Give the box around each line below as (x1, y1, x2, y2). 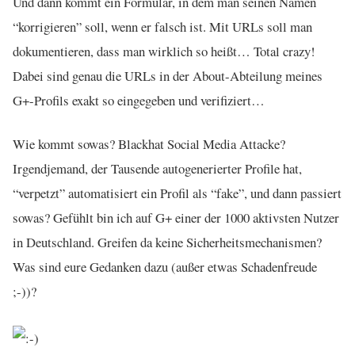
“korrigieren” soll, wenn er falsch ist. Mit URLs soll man (13, 17, 312, 36)
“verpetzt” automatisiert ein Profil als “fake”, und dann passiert (13, 183, 342, 202)
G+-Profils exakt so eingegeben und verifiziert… (13, 90, 265, 109)
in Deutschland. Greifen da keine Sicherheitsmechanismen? (13, 232, 322, 251)
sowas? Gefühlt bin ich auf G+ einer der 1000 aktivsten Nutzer (13, 208, 339, 227)
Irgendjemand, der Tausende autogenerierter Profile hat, (13, 158, 302, 177)
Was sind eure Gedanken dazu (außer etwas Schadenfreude (13, 257, 317, 276)
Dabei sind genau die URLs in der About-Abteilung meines (13, 66, 323, 85)
